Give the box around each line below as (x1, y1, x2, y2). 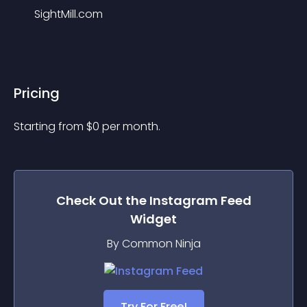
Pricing (14, 84, 60, 103)
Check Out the (56, 192, 149, 209)
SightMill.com (34, 6, 103, 22)
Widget (130, 210, 177, 228)
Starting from (14, 119, 86, 134)
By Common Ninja (106, 236, 201, 251)
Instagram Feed (149, 192, 251, 209)
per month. (102, 119, 160, 134)
